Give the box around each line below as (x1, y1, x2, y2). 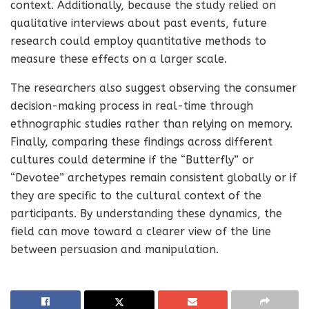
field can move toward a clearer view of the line (10, 225, 271, 238)
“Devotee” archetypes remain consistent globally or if (10, 171, 297, 184)
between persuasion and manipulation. (10, 243, 219, 256)
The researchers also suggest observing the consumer (10, 81, 297, 94)
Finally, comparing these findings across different (10, 135, 272, 148)
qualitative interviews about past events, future (10, 17, 267, 30)
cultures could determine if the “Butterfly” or (10, 153, 254, 166)
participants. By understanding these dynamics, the (10, 207, 282, 220)
